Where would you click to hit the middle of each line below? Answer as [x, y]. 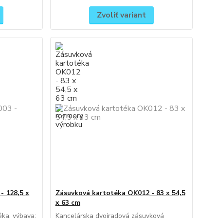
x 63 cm [68, 203]
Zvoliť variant [121, 15]
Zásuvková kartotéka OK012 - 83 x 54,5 [120, 193]
